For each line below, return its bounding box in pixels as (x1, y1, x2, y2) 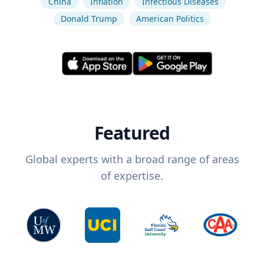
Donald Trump (60, 13, 117, 24)
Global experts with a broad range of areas (25, 152, 239, 167)
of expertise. (101, 169, 163, 183)
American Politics (136, 13, 204, 24)
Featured (94, 121, 170, 146)
